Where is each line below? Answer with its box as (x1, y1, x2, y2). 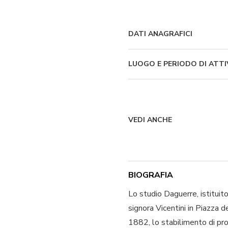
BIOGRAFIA (128, 169, 173, 181)
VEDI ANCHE (128, 115, 172, 125)
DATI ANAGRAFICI (128, 29, 192, 39)
